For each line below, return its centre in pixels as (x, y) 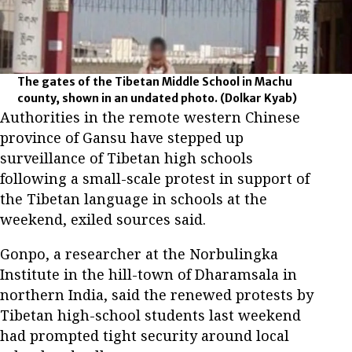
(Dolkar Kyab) (259, 98)
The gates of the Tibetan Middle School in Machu (155, 81)
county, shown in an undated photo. (119, 98)
